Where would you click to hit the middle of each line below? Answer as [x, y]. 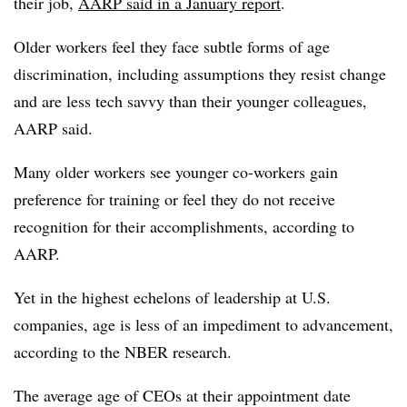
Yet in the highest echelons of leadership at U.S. [172, 297]
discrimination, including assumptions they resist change [200, 73]
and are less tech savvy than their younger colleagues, [190, 100]
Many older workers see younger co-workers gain [176, 171]
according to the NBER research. [123, 351]
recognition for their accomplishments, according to [184, 226]
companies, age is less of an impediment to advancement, [203, 324]
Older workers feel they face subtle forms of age [172, 46]
